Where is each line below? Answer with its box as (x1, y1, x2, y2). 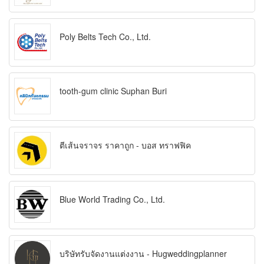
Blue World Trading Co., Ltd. (60, 193, 165, 206)
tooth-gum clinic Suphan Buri (60, 85, 167, 97)
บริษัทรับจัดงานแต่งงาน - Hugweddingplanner (60, 247, 227, 260)
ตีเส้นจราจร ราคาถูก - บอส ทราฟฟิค (60, 139, 191, 151)
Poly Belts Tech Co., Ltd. (60, 31, 151, 43)
